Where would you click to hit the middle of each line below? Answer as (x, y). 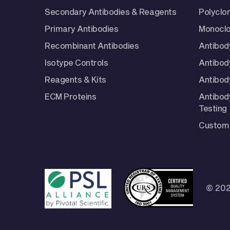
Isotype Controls (76, 62)
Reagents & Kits (75, 79)
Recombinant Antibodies (92, 45)
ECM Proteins (71, 96)
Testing (213, 108)
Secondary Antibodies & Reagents (111, 11)
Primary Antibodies (82, 28)
